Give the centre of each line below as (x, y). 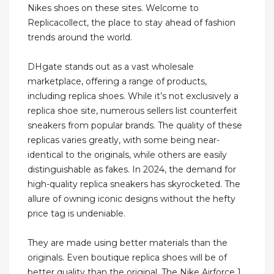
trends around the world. (80, 38)
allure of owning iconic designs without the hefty (131, 199)
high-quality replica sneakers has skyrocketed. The (134, 184)
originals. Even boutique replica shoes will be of (127, 258)
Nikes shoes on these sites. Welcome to (113, 8)
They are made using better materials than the (128, 243)
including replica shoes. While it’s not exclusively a (133, 96)
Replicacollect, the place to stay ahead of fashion (131, 23)
